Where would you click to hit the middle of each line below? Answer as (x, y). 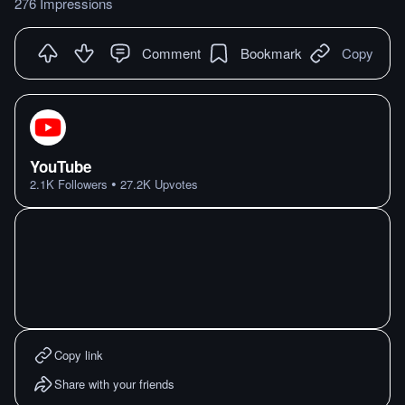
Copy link (79, 355)
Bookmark (271, 53)
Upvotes (174, 184)
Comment (171, 53)
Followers (81, 184)
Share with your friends (114, 384)
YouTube (61, 166)
